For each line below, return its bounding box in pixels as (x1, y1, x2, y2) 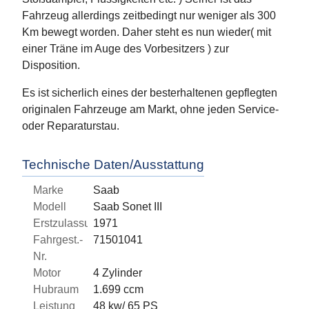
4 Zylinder (93, 267, 143, 279)
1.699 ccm (93, 283, 144, 296)
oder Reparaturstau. (22, 120, 119, 132)
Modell (33, 201, 66, 213)
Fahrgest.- (33, 234, 83, 246)
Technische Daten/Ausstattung (22, 157, 204, 172)
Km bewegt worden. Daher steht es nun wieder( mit (22, 26, 271, 39)
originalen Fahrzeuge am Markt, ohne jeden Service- (22, 103, 279, 116)
